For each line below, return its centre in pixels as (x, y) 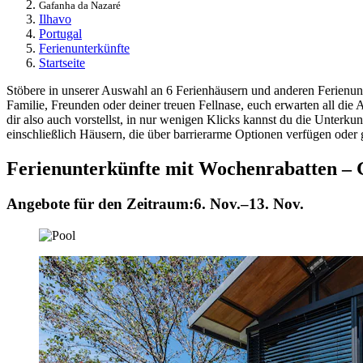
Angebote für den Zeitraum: (100, 204)
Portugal (60, 33)
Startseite (62, 62)
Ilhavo (55, 19)
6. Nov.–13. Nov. (249, 204)
